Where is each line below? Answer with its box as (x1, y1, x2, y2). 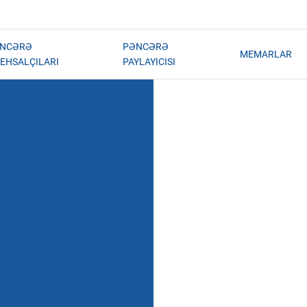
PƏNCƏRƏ (122, 41, 169, 52)
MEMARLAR (239, 49, 292, 60)
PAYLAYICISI (122, 56, 175, 67)
